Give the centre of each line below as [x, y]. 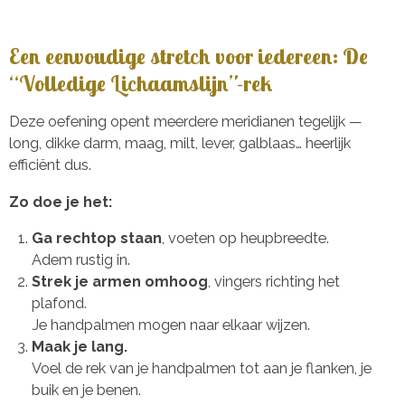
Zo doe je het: [61, 202]
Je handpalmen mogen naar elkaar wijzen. [170, 325]
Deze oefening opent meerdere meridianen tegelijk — [186, 122]
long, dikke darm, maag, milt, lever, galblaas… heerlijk [180, 144]
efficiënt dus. [50, 165]
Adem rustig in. [80, 259]
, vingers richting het [273, 281]
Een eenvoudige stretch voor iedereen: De [188, 56]
